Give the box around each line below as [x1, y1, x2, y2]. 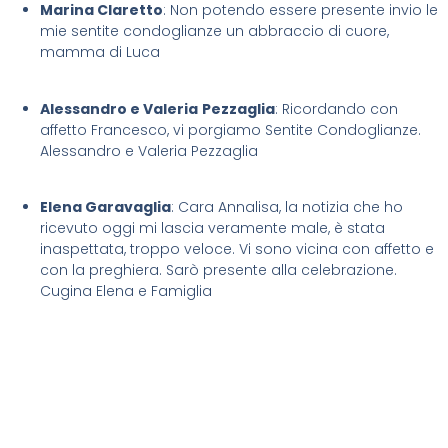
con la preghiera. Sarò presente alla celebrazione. [40, 260, 397, 281]
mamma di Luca [40, 42, 160, 63]
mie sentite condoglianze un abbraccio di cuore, [40, 21, 389, 42]
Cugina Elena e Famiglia [40, 281, 212, 302]
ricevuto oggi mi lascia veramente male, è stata [40, 218, 385, 239]
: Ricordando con [275, 98, 398, 119]
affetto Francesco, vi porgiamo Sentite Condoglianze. [40, 119, 421, 140]
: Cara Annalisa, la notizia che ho [171, 197, 403, 218]
